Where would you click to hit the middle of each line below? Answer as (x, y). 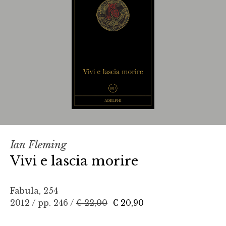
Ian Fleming (38, 145)
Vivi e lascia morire (74, 161)
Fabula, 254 (34, 191)
